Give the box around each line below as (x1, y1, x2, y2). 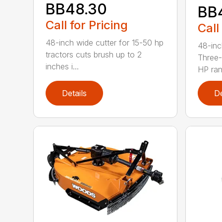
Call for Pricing (46, 18, 128, 33)
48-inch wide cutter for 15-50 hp (46, 38, 164, 48)
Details (62, 88, 87, 99)
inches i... (46, 61, 79, 72)
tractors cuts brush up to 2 (46, 50, 142, 60)
